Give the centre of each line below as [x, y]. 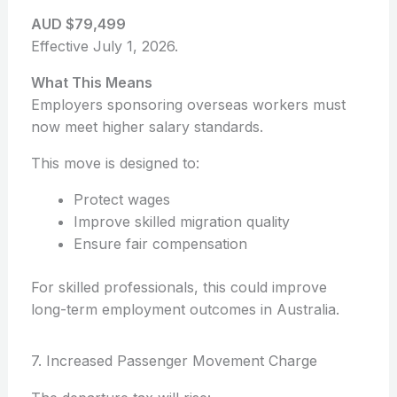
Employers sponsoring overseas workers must [188, 105]
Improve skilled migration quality [181, 222]
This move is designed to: [115, 163]
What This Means [91, 83]
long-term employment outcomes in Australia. [185, 310]
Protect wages [121, 200]
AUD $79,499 [78, 24]
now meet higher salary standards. [147, 127]
